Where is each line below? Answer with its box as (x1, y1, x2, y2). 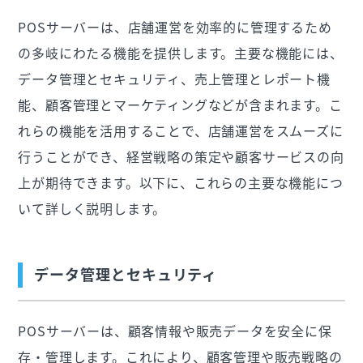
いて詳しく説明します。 (18, 198, 167, 218)
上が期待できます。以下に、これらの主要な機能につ (18, 172, 344, 192)
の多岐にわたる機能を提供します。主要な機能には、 (18, 42, 344, 62)
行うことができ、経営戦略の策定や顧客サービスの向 (18, 146, 344, 166)
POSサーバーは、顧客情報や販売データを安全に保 (18, 320, 332, 340)
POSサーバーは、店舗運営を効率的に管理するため (18, 16, 332, 36)
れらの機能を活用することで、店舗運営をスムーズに (18, 120, 344, 140)
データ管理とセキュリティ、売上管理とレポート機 (18, 68, 331, 88)
